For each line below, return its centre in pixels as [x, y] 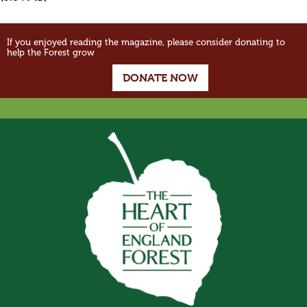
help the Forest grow [51, 53]
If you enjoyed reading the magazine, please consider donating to [146, 42]
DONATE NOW [160, 78]
